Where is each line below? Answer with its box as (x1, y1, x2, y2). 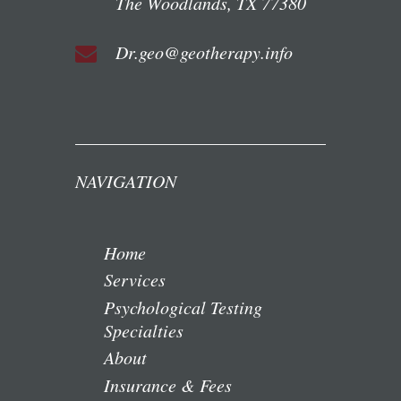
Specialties (104, 318, 183, 342)
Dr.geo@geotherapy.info (115, 39, 293, 64)
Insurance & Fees (104, 372, 232, 397)
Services (104, 268, 166, 292)
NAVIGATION (75, 168, 176, 192)
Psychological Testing (104, 294, 262, 319)
